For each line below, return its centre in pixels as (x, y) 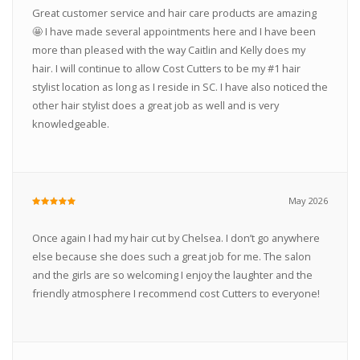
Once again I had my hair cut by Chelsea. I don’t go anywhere (176, 238)
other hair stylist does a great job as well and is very (155, 106)
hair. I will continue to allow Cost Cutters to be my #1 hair (166, 69)
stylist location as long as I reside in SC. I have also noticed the (180, 87)
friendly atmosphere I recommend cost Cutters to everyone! (176, 294)
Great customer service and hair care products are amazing (174, 13)
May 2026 (309, 201)
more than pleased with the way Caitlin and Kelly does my (168, 50)
